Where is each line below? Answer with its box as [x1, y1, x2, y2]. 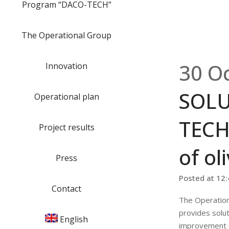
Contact [52, 183, 81, 194]
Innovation [45, 60, 87, 72]
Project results [38, 122, 95, 133]
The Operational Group [21, 30, 111, 41]
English [60, 214, 88, 225]
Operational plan [34, 91, 99, 102]
